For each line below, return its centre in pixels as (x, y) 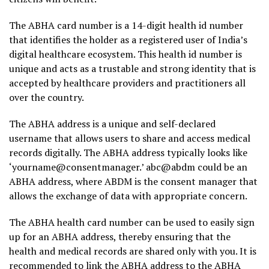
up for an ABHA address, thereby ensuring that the (120, 237)
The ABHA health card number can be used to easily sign (132, 222)
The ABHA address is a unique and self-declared (112, 124)
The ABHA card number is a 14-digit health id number (126, 25)
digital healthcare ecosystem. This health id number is (125, 54)
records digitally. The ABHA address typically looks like (128, 153)
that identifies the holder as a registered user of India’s (128, 40)
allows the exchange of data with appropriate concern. (128, 196)
